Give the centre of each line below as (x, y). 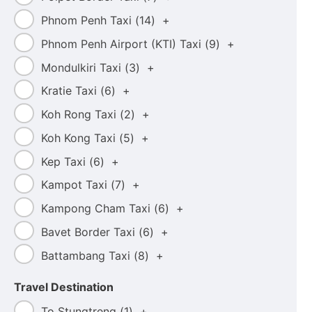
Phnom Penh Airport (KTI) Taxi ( (125, 44)
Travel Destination (64, 287)
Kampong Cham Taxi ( (99, 209)
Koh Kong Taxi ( (82, 138)
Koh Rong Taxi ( (82, 115)
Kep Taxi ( (67, 161)
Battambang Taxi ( (89, 255)
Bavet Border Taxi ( (92, 232)
